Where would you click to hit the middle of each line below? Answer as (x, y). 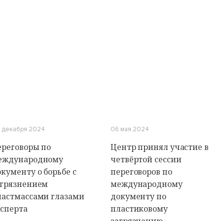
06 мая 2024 (130, 129)
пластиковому (139, 209)
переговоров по (141, 172)
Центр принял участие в (160, 147)
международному (147, 184)
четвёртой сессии (146, 159)
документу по (138, 196)
